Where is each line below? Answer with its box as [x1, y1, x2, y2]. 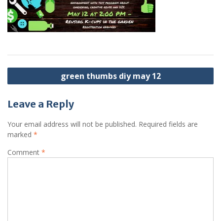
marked [7, 130, 34, 139]
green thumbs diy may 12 [60, 71, 161, 81]
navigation [7, 78, 59, 90]
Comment [7, 147, 41, 157]
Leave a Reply [7, 98, 74, 110]
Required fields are [139, 119, 198, 129]
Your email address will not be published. [7, 119, 137, 129]
